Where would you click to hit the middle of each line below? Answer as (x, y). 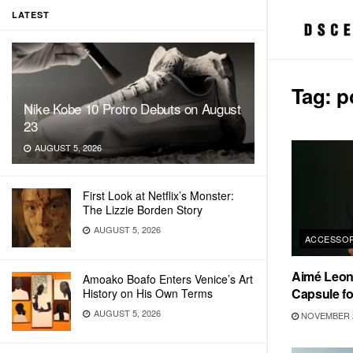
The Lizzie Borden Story (143, 210)
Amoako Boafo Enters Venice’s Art (168, 279)
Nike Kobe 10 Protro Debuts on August (132, 108)
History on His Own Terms (148, 293)
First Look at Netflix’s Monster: (158, 195)
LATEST (31, 15)
